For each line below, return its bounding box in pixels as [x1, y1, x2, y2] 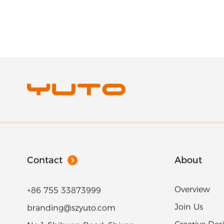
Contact [26, 157, 62, 168]
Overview [174, 187, 210, 197]
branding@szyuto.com [26, 205, 115, 215]
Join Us [174, 204, 203, 214]
